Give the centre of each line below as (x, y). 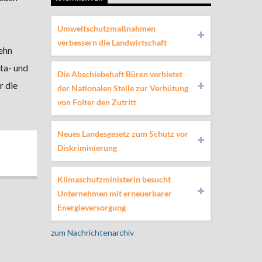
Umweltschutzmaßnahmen (106, 28)
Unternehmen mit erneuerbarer (114, 193)
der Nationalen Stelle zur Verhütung (123, 88)
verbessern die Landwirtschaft (112, 42)
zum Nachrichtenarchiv (92, 232)
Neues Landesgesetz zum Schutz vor (123, 133)
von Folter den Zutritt (96, 102)
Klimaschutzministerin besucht (114, 179)
